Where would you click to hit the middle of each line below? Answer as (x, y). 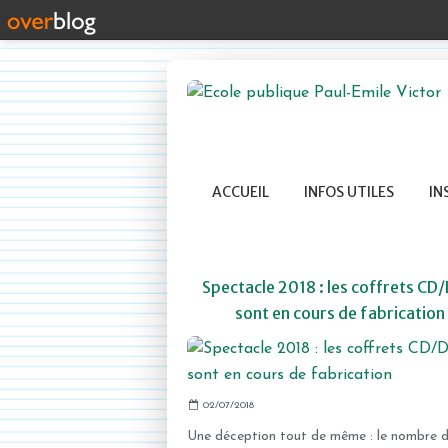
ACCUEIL (240, 192)
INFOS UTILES (349, 192)
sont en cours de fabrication (339, 313)
